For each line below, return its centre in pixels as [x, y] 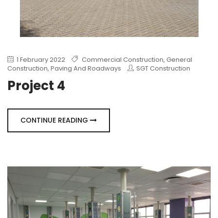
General [179, 59]
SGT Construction [163, 68]
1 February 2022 [40, 59]
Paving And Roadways [86, 68]
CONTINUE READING [55, 120]
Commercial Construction [123, 59]
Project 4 [36, 85]
